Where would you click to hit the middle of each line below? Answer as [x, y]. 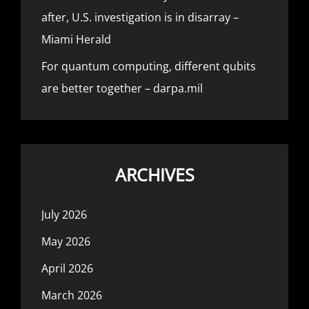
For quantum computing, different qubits [149, 66]
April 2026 [67, 268]
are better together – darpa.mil [122, 88]
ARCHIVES [154, 174]
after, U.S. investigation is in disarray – [140, 17]
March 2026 [72, 295]
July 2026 [64, 214]
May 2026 [66, 241]
